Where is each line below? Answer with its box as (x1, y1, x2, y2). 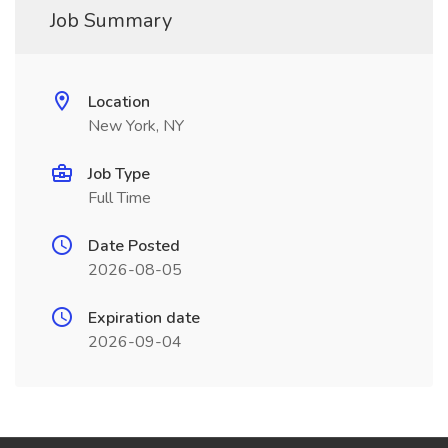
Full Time (88, 187, 151, 209)
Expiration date (88, 307, 200, 329)
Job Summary (50, 7, 172, 34)
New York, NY (88, 115, 184, 137)
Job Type (88, 163, 150, 185)
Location (88, 91, 150, 113)
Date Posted (88, 235, 180, 257)
